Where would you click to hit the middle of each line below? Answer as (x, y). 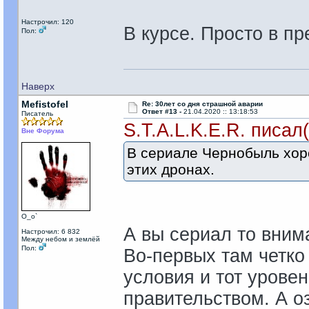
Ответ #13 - (162, 111)
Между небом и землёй (60, 239)
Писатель (37, 113)
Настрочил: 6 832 (50, 231)
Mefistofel (44, 104)
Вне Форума (42, 131)
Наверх (38, 86)
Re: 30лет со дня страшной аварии (202, 104)
